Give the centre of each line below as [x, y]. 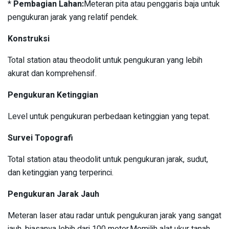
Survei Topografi [40, 138]
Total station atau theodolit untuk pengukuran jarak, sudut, [108, 160]
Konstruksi [29, 39]
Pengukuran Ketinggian [53, 95]
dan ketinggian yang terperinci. [61, 173]
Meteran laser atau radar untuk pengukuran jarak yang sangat [114, 216]
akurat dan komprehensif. [52, 74]
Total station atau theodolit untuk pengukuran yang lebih [105, 61]
